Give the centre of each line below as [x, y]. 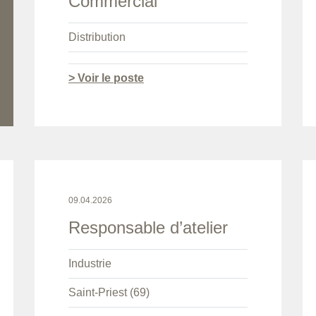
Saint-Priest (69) [109, 293]
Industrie [90, 264]
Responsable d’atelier [148, 228]
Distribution [97, 37]
